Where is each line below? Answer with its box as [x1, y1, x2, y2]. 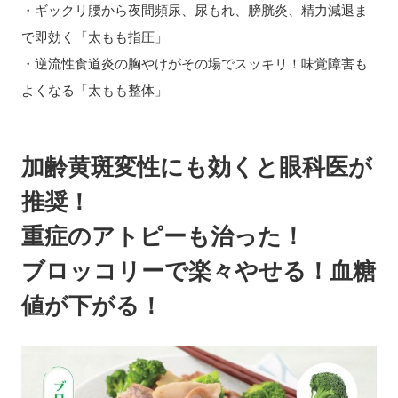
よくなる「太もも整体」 [20, 82, 168, 98]
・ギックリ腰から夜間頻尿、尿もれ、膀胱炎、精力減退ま [20, 2, 368, 18]
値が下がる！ [20, 291, 163, 319]
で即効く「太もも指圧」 [20, 28, 168, 44]
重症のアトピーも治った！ [20, 222, 305, 250]
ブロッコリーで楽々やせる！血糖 [20, 257, 376, 284]
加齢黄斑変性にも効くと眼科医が [20, 153, 372, 180]
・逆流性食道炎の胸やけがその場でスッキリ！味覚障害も [20, 55, 368, 71]
